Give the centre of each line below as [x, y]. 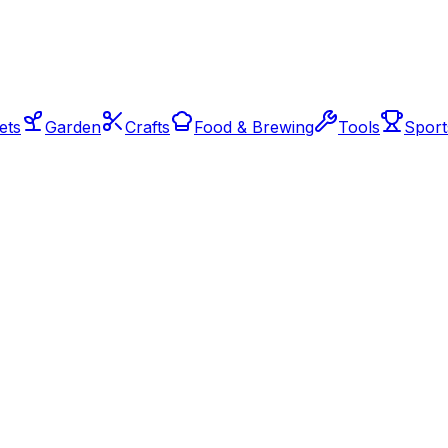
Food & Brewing [254, 127]
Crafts [147, 127]
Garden [73, 127]
